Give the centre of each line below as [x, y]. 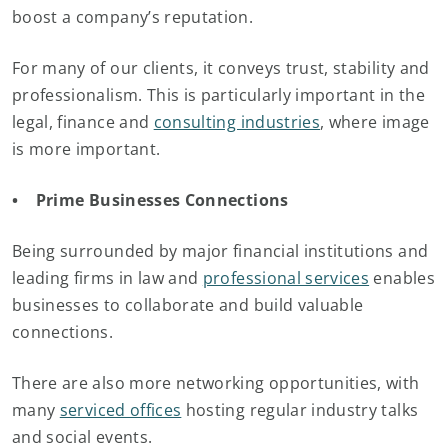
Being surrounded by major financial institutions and [220, 251]
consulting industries [237, 122]
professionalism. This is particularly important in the [218, 95]
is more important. [91, 149]
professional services [286, 278]
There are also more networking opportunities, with [216, 383]
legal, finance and [83, 122]
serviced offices [120, 410]
